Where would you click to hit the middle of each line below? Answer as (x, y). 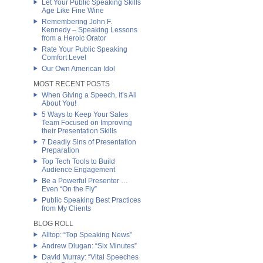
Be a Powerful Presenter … (85, 181)
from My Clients (66, 208)
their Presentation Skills (79, 131)
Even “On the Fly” (69, 189)
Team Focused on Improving (87, 123)
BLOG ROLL (53, 224)
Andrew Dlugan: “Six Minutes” (89, 246)
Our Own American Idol (78, 69)
